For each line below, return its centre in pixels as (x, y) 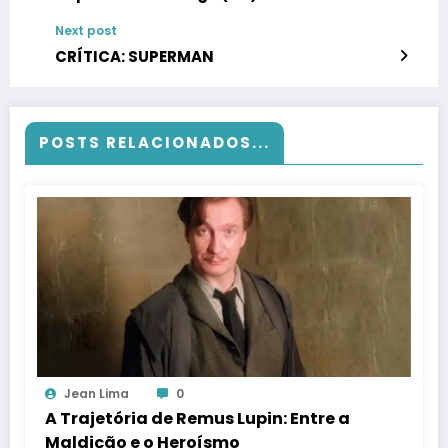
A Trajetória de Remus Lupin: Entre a (197, 419)
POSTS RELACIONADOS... (154, 143)
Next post (86, 31)
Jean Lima (96, 394)
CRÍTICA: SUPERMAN (134, 57)
